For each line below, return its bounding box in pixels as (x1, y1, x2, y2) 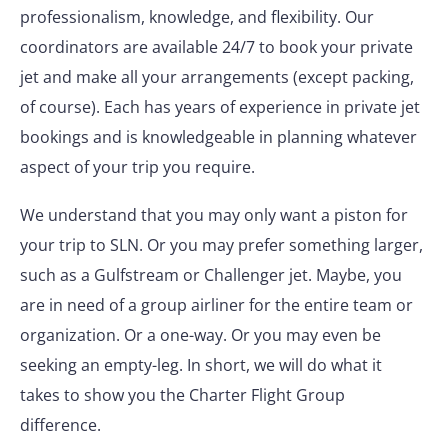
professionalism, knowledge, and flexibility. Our (20, 6, 374, 28)
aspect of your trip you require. (20, 156, 255, 178)
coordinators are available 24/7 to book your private (20, 36, 413, 58)
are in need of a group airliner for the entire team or (20, 294, 413, 316)
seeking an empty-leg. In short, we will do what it (20, 354, 382, 376)
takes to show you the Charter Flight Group (20, 384, 345, 406)
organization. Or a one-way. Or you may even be (20, 324, 381, 346)
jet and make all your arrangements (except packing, (20, 66, 414, 88)
